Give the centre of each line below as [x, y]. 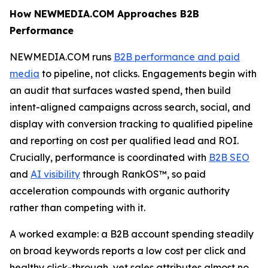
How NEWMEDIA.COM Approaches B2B [104, 13]
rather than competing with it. [77, 207]
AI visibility [55, 174]
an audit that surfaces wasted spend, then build [120, 90]
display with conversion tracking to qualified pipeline [131, 124]
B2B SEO [229, 157]
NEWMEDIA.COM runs [62, 57]
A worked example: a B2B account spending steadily [132, 234]
